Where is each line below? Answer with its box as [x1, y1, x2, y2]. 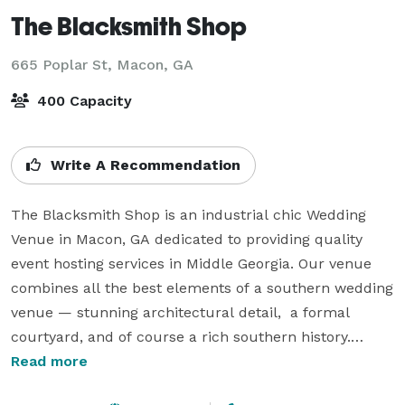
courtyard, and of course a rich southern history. [11, 327, 351, 345]
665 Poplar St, [11, 55, 117, 73]
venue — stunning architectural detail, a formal [11, 303, 350, 321]
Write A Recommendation [46, 155, 240, 174]
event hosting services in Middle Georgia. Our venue [11, 254, 372, 272]
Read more [11, 352, 88, 370]
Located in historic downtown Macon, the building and [11, 376, 391, 394]
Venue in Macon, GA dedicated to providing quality [11, 230, 363, 248]
